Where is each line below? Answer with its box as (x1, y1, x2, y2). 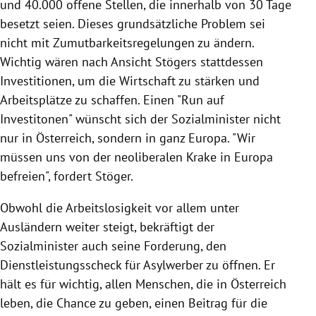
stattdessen (197, 53, 263, 70)
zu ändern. (195, 34, 254, 51)
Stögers (155, 53, 197, 70)
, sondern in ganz (92, 129, 188, 146)
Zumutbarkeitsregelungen (53, 34, 195, 51)
